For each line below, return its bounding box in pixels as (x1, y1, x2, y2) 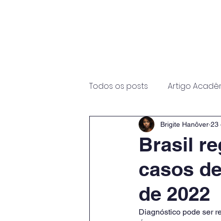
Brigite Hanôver (160, 120, 209, 128)
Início (99, 53, 119, 65)
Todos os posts (89, 80, 148, 92)
